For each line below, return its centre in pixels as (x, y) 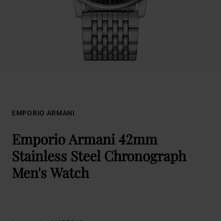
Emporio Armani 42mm (85, 139)
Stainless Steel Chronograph (99, 156)
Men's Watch (50, 172)
